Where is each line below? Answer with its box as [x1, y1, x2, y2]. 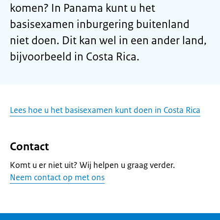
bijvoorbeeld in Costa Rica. [10, 50, 139, 64]
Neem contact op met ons [10, 172, 105, 183]
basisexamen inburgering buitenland [10, 17, 190, 31]
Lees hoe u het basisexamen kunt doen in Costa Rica [10, 105, 200, 115]
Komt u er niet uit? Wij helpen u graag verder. [10, 160, 175, 170]
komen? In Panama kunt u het [10, 1, 155, 15]
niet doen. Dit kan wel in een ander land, [10, 33, 207, 48]
